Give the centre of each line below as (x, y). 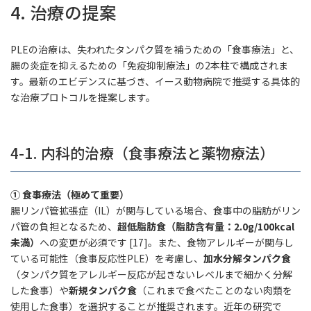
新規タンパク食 (103, 290)
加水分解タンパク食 (247, 258)
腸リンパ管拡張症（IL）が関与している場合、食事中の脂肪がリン (155, 210)
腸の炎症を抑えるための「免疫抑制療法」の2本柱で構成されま (149, 65)
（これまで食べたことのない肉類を (215, 290)
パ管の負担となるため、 (64, 226)
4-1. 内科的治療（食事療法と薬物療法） (142, 153)
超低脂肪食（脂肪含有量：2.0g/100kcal (206, 226)
